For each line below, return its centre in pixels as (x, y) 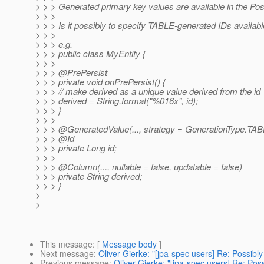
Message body (129, 244)
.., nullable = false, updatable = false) (172, 167)
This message (66, 244)
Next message (67, 254)
